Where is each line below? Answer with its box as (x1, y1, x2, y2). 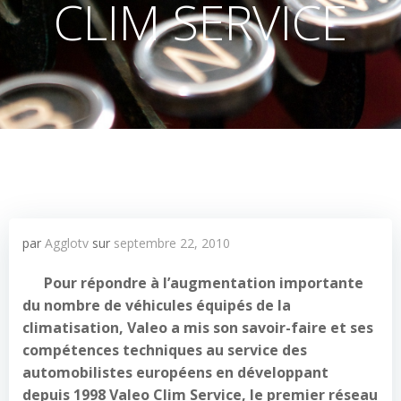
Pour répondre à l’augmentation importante (44, 273, 363, 293)
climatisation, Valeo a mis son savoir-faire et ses (22, 318, 373, 337)
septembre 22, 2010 (114, 235, 230, 252)
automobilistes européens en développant (22, 363, 328, 382)
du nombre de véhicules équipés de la (22, 295, 291, 315)
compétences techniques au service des (22, 340, 307, 360)
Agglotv (45, 235, 89, 252)
